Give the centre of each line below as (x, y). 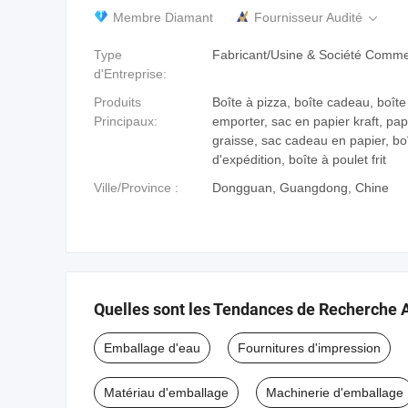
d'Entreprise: (130, 74)
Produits (117, 102)
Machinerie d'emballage (335, 393)
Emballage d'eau (152, 348)
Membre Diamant (163, 17)
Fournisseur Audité (310, 17)
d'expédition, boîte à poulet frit (299, 159)
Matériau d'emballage (166, 393)
